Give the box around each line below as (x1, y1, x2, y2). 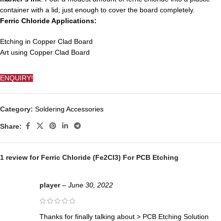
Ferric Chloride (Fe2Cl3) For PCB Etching (41, 153, 179, 162)
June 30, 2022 (68, 181, 113, 189)
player (39, 181, 62, 189)
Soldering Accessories (35, 105, 104, 113)
